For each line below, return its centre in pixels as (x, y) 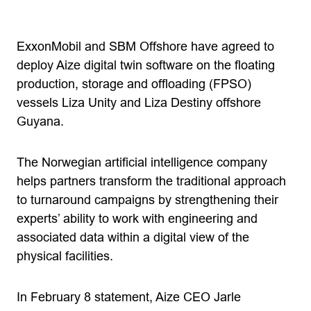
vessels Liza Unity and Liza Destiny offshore (139, 103)
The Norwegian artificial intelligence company (142, 162)
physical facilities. (65, 256)
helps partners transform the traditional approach (151, 181)
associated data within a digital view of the (133, 237)
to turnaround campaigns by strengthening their (148, 200)
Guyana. (40, 121)
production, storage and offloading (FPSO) (134, 84)
